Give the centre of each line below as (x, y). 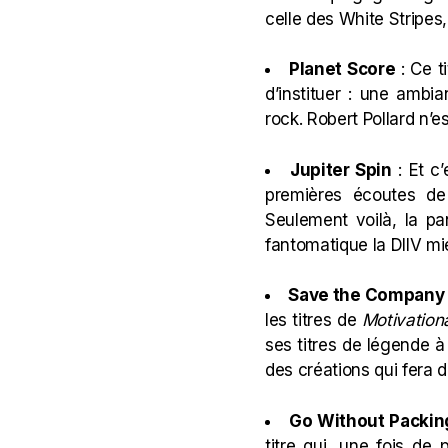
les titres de (313, 320)
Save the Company (366, 295)
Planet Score (342, 69)
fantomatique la (328, 244)
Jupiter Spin (340, 169)
